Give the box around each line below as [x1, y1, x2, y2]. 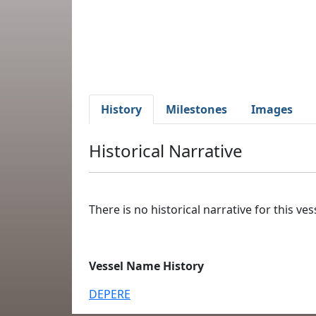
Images [251, 102, 293, 117]
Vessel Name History [89, 258, 204, 274]
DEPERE [89, 286, 130, 302]
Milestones [166, 102, 227, 117]
